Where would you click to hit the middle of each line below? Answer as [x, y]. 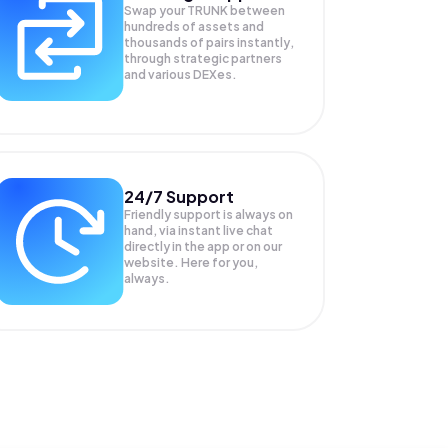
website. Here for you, [190, 262]
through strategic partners [202, 58]
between [257, 10]
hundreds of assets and [193, 26]
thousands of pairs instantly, [208, 42]
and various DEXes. [180, 74]
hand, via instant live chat [198, 230]
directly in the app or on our [202, 246]
